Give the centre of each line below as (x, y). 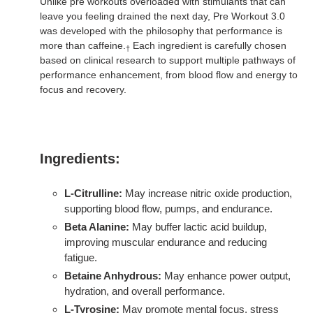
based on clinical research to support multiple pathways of (168, 60)
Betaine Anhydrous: (113, 276)
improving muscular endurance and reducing (166, 242)
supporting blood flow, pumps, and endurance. (168, 209)
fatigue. (81, 258)
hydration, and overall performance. (145, 291)
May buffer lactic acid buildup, (199, 227)
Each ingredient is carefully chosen (210, 45)
